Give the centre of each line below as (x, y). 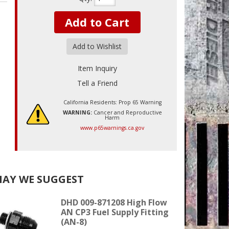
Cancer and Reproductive (127, 112)
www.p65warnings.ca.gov (112, 128)
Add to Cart (97, 22)
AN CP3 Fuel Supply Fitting (115, 212)
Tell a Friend (97, 83)
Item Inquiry (97, 68)
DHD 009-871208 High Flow (114, 202)
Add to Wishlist (97, 46)
